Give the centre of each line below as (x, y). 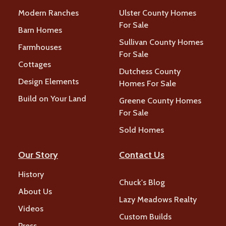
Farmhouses (40, 47)
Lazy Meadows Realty (158, 200)
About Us (35, 192)
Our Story (38, 155)
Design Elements (48, 82)
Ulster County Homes (158, 13)
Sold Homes (142, 130)
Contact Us (142, 155)
